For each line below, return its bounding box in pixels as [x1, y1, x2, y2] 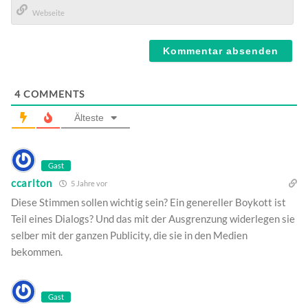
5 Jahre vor [69, 178, 107, 188]
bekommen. [11, 245, 63, 258]
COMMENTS [21, 87, 85, 100]
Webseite [10, 23, 62, 39]
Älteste [74, 111, 104, 123]
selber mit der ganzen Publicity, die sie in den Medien [11, 228, 247, 241]
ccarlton [11, 177, 52, 190]
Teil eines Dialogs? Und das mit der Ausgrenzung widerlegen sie [11, 212, 295, 225]
